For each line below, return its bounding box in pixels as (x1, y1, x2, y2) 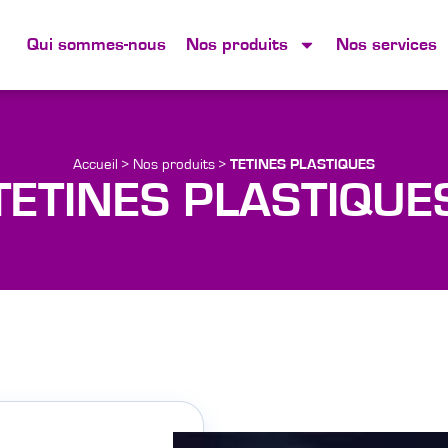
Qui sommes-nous (27, 36, 166, 54)
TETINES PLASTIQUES (230, 157, 375, 172)
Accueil (73, 157, 118, 172)
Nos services (336, 36, 437, 54)
